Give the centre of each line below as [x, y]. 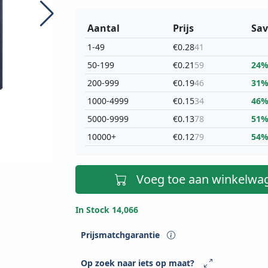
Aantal [103, 28]
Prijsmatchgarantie [121, 235]
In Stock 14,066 [106, 210]
